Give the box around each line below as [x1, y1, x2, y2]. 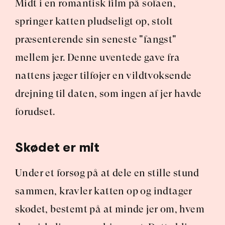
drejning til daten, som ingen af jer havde [15, 88, 202, 99]
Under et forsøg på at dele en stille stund [15, 167, 199, 179]
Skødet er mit [15, 140, 99, 155]
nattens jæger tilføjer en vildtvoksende [15, 70, 192, 81]
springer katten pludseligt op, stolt [15, 16, 173, 27]
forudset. [15, 106, 55, 118]
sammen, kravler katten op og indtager [15, 185, 192, 197]
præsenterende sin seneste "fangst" [15, 34, 177, 45]
